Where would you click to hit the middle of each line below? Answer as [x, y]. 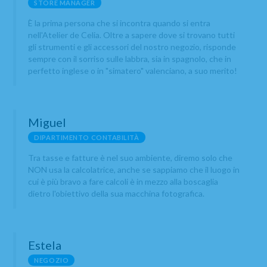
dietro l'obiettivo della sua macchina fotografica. [117, 194]
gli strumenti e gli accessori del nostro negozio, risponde [132, 47]
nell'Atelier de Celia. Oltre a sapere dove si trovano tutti [132, 35]
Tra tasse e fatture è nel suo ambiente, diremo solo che [131, 158]
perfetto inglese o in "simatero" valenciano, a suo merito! [134, 71]
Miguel [47, 122]
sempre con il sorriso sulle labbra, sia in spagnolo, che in [130, 59]
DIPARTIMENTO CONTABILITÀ [87, 138]
